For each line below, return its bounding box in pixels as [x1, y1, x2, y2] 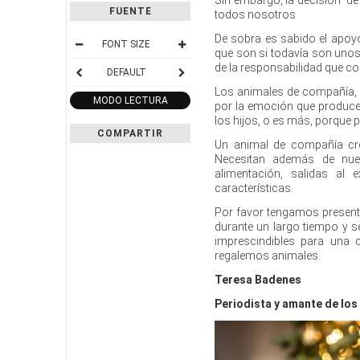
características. [215, 181, 296, 194]
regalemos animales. [215, 248, 325, 262]
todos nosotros [215, 7, 301, 21]
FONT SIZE [102, 38, 150, 50]
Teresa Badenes [215, 272, 301, 286]
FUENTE [108, 5, 152, 17]
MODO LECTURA [92, 94, 168, 106]
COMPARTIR [97, 127, 163, 139]
